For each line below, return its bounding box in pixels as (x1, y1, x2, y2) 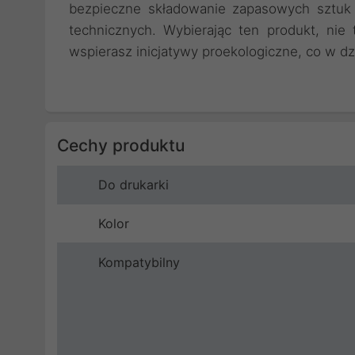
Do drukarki (98, 177, 169, 193)
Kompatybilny (98, 254, 180, 270)
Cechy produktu (57, 136, 185, 155)
